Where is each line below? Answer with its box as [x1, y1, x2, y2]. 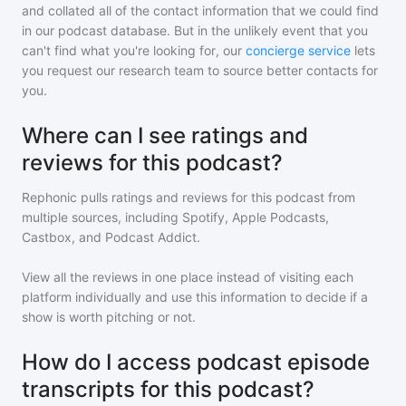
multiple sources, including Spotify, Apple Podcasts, [22, 209, 329, 225]
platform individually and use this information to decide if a [22, 289, 368, 304]
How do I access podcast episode [22, 349, 370, 375]
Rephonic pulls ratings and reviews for [22, 189, 251, 205]
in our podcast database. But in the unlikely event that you [22, 23, 368, 38]
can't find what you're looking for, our [22, 43, 242, 58]
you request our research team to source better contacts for [22, 63, 378, 78]
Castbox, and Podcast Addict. [22, 229, 200, 245]
